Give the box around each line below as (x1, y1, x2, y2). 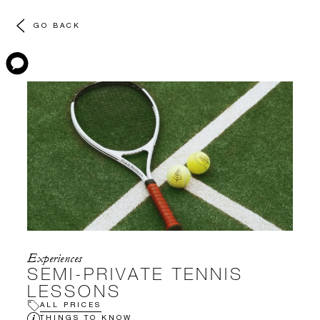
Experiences (27, 251, 82, 266)
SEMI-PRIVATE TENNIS (27, 263, 244, 284)
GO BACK (34, 20, 81, 29)
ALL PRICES (40, 299, 101, 309)
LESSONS (27, 280, 121, 301)
